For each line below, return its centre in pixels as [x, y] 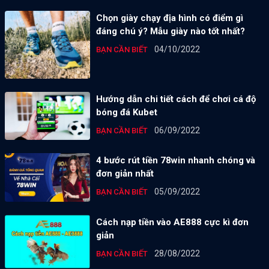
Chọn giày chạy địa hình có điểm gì [169, 18]
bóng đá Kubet [126, 113]
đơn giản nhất [125, 173]
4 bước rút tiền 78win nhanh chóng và [175, 160]
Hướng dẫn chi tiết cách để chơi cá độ [176, 99]
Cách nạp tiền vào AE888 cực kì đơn [172, 222]
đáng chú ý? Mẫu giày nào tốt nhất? [170, 32]
